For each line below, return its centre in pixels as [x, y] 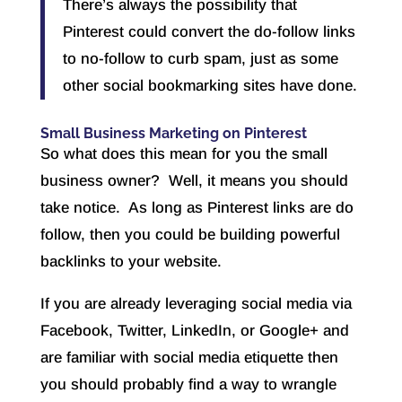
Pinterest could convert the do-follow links [209, 32]
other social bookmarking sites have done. [210, 86]
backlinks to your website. [131, 262]
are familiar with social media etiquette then [189, 358]
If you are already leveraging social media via [196, 304]
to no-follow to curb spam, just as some [200, 59]
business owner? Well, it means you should [194, 181]
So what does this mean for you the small [184, 154]
